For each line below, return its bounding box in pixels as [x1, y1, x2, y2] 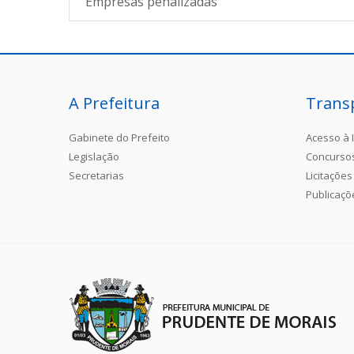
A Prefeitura [69, 92, 160, 114]
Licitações [306, 168, 352, 183]
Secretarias [69, 168, 124, 183]
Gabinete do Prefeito [69, 130, 170, 145]
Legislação [69, 149, 119, 164]
